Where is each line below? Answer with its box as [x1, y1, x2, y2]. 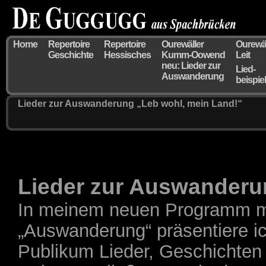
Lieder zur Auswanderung [18, 99, 137, 109]
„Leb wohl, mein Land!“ [137, 99, 242, 109]
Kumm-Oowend [161, 50, 225, 60]
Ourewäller [161, 39, 204, 49]
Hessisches [104, 50, 151, 60]
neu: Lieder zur [161, 61, 220, 71]
